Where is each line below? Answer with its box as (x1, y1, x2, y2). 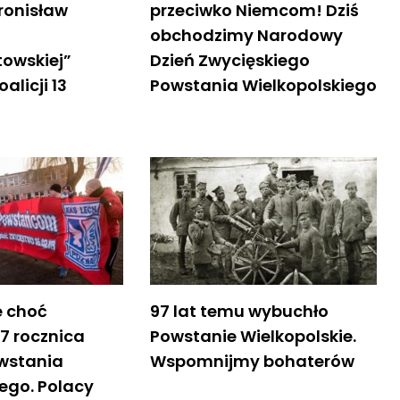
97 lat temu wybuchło (149, 299, 329, 322)
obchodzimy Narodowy (149, 23, 343, 46)
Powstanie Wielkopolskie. (149, 324, 356, 347)
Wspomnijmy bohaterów (149, 349, 354, 372)
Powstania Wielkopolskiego (149, 73, 377, 96)
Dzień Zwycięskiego (149, 48, 310, 71)
